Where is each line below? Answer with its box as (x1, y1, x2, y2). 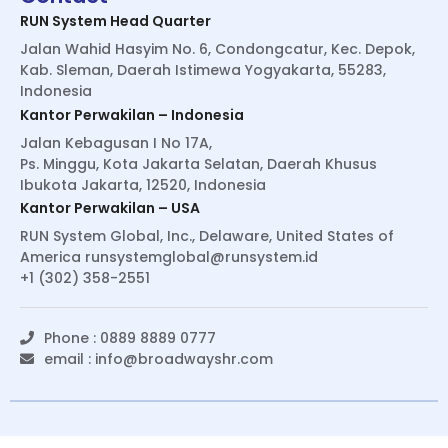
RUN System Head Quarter (20, 11, 211, 32)
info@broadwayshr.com (95, 349, 273, 370)
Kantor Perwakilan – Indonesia (20, 104, 244, 125)
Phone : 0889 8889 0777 (44, 328, 216, 349)
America (20, 247, 85, 268)
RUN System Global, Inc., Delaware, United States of (20, 226, 394, 247)
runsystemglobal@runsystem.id (85, 247, 318, 268)
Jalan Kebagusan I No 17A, (20, 132, 212, 153)
